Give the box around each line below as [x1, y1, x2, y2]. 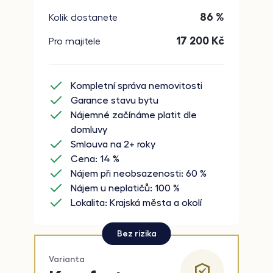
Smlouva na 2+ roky [71, 140, 155, 150]
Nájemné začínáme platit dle [71, 110, 197, 121]
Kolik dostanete [49, 12, 118, 23]
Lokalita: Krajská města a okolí [71, 198, 202, 208]
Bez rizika [116, 229, 157, 238]
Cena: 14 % [71, 154, 119, 165]
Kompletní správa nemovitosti [71, 81, 202, 91]
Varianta [49, 254, 85, 263]
